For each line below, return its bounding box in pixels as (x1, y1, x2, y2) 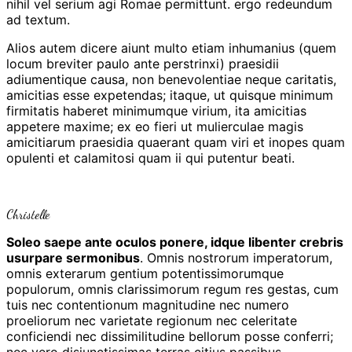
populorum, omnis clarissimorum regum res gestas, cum (6, 280, 339, 297)
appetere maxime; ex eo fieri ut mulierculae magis (6, 118, 303, 134)
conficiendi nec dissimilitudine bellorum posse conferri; (6, 328, 333, 344)
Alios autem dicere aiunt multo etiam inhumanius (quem (6, 39, 336, 56)
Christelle (6, 206, 49, 222)
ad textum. (6, 11, 70, 27)
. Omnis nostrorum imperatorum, (140, 249, 332, 266)
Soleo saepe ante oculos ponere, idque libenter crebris (6, 233, 343, 250)
